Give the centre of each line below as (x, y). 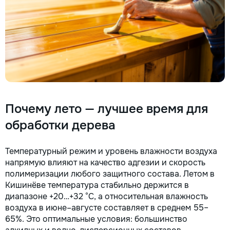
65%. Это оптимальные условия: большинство (96, 219)
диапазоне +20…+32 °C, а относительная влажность (107, 196)
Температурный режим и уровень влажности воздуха (111, 151)
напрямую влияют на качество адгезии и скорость (105, 162)
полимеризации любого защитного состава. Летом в (110, 174)
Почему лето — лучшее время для (107, 109)
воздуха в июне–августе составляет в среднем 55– (107, 207)
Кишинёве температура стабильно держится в (97, 185)
